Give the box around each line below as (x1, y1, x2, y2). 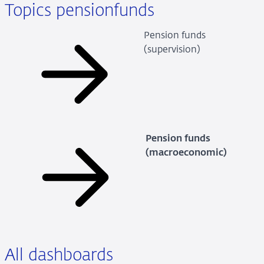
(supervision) (143, 45, 200, 55)
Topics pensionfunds (4, 3, 154, 19)
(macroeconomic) (145, 148, 227, 158)
